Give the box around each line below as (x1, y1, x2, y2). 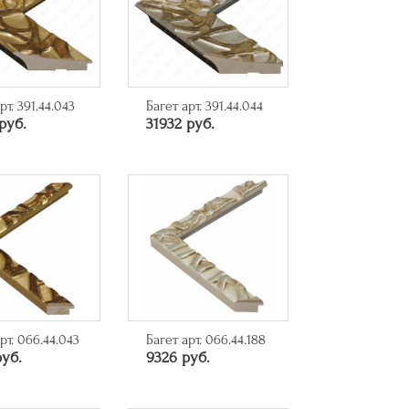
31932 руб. (145, 115, 215, 133)
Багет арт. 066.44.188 (145, 331, 266, 349)
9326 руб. (145, 349, 210, 367)
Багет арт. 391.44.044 (145, 98, 263, 115)
